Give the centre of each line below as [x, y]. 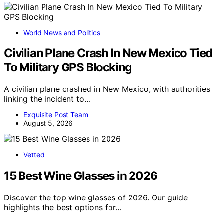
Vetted [34, 155]
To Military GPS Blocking [68, 67]
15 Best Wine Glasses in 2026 [81, 176]
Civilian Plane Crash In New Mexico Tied [108, 53]
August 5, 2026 [48, 123]
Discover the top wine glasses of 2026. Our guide [96, 198]
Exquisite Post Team [56, 115]
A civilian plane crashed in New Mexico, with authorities [107, 89]
